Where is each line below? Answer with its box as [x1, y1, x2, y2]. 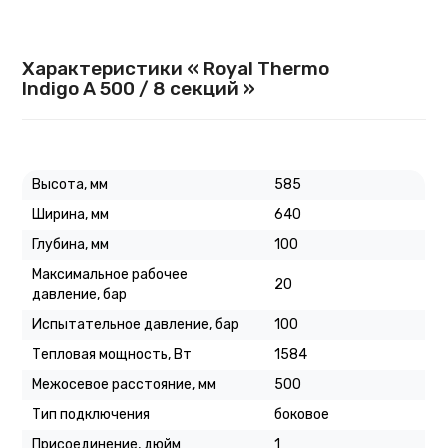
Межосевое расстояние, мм [32, 375, 217, 393]
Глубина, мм [32, 235, 110, 253]
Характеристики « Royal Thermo [22, 56, 330, 80]
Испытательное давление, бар [32, 315, 240, 333]
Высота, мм [32, 175, 109, 193]
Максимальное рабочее [32, 265, 189, 283]
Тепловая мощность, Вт [32, 345, 193, 363]
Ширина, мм [32, 205, 110, 223]
